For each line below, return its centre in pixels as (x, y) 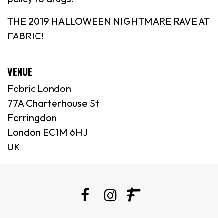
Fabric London (39, 88)
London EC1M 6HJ (47, 132)
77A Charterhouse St (53, 103)
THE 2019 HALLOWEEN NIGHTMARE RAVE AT (109, 21)
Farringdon (32, 118)
